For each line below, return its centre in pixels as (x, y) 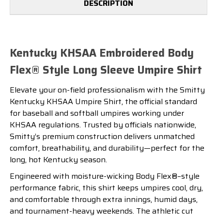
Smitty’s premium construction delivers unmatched (102, 137)
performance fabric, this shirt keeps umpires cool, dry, (106, 188)
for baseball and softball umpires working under (97, 113)
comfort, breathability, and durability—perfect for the (107, 148)
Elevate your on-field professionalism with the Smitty (107, 90)
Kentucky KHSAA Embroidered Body (102, 53)
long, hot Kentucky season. (58, 160)
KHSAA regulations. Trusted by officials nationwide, (103, 125)
